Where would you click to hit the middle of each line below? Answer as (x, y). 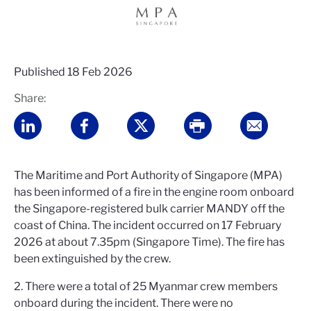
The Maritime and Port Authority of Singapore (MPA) (148, 176)
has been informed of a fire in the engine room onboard (154, 192)
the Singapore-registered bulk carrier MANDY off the (149, 209)
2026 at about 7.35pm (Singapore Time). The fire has (149, 242)
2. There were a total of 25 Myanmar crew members (146, 287)
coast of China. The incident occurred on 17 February (148, 226)
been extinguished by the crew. (92, 259)
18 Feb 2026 (100, 72)
